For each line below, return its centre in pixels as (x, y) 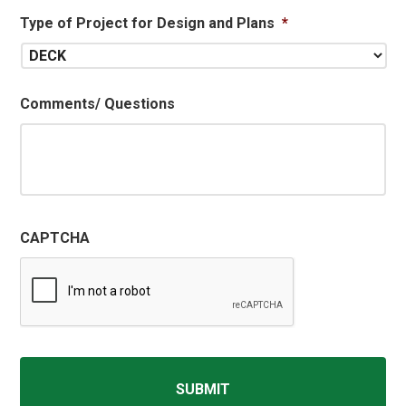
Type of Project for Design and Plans (148, 23)
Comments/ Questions (98, 103)
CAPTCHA (55, 237)
